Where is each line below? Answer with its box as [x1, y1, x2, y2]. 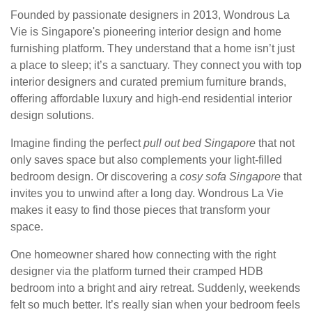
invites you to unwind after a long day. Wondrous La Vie [10, 187, 283, 200]
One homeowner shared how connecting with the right [10, 249, 276, 261]
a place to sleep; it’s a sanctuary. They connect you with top [10, 59, 302, 72]
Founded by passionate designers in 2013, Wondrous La [10, 9, 290, 22]
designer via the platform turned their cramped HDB [10, 265, 263, 278]
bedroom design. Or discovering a [10, 171, 180, 183]
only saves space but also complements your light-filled [10, 154, 282, 166]
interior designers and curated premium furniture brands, [10, 76, 286, 88]
